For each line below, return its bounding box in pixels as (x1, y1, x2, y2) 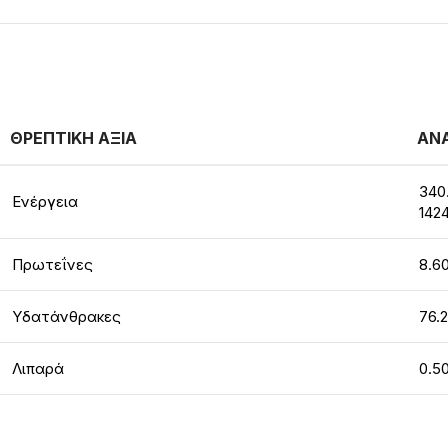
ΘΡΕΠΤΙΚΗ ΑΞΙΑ (10, 128, 137, 148)
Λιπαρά (12, 359, 64, 378)
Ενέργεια (12, 192, 78, 211)
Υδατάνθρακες (12, 307, 121, 326)
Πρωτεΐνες (12, 255, 93, 274)
